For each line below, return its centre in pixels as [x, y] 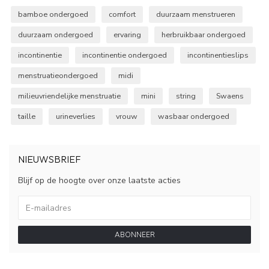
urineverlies [76, 116]
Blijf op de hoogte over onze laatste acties [99, 181]
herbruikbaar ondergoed [204, 35]
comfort [122, 14]
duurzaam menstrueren [196, 14]
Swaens [230, 96]
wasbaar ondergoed [194, 116]
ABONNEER [134, 235]
